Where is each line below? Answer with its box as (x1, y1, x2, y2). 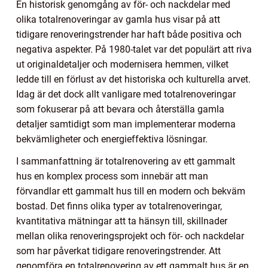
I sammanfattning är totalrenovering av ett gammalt (16, 155, 235, 167)
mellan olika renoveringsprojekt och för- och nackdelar (16, 230, 244, 242)
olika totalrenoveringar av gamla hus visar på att (16, 13, 220, 25)
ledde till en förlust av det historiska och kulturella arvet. (16, 73, 251, 85)
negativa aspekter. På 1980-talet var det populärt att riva (16, 43, 252, 55)
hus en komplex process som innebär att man (16, 170, 208, 182)
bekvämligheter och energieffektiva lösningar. (16, 133, 208, 145)
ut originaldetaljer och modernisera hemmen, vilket (16, 58, 229, 70)
